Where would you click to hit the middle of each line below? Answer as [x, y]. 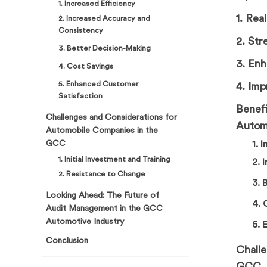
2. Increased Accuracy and [105, 18]
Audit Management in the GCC [105, 208]
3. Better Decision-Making [105, 48]
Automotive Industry [85, 221]
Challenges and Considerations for [112, 117]
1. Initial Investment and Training [115, 159]
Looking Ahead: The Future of [103, 195]
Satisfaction [81, 96]
